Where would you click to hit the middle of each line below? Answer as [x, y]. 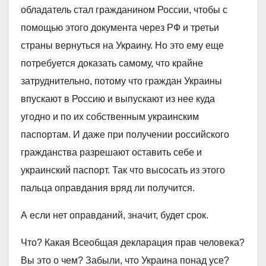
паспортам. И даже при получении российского [125, 134]
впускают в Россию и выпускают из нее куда [118, 99]
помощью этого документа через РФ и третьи [120, 28]
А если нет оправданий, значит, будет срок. [115, 215]
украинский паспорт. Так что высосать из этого [123, 170]
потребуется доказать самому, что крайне [112, 63]
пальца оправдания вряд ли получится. [108, 188]
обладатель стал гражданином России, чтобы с [124, 10]
